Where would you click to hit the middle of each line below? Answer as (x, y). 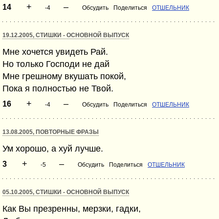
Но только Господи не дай (56, 64)
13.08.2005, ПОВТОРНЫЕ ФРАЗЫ (51, 132)
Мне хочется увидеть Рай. (55, 52)
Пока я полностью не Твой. (58, 88)
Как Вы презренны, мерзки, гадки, (72, 209)
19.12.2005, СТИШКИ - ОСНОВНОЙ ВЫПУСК (66, 35)
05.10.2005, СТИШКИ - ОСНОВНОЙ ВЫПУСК (66, 192)
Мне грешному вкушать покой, (64, 76)
